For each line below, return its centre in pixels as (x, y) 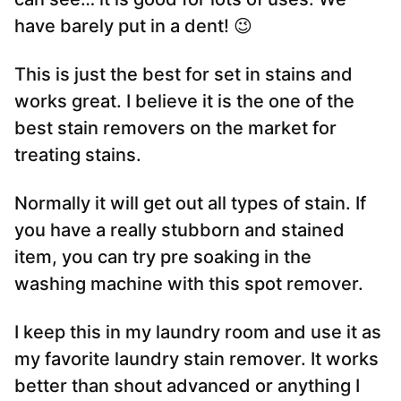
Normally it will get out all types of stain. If (190, 204)
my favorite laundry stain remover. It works (196, 359)
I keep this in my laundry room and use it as (198, 333)
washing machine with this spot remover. (189, 284)
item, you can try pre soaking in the (163, 257)
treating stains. (78, 155)
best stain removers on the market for (175, 128)
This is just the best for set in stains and (183, 75)
